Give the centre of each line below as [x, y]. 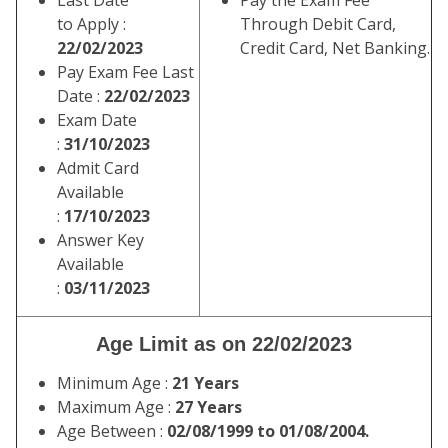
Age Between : [112, 431]
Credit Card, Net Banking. [335, 48]
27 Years [208, 407]
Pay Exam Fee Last [125, 72]
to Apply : [91, 24]
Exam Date [97, 120]
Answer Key [100, 240]
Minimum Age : [114, 383]
